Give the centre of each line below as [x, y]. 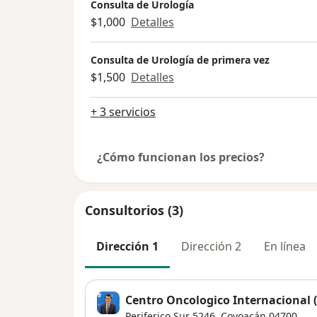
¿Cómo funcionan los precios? [181, 157]
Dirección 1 [127, 247]
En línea [285, 247]
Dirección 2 [211, 247]
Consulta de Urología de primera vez [180, 60]
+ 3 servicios [123, 112]
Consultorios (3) [134, 211]
